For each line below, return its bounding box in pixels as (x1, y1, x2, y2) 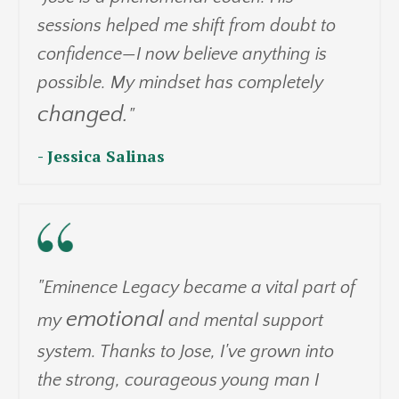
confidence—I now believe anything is (37, 44, 327, 64)
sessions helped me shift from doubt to (37, 15, 336, 36)
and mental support (164, 310, 323, 330)
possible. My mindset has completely (37, 72, 323, 93)
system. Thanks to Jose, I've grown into (37, 341, 334, 362)
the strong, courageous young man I (37, 370, 319, 390)
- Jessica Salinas (37, 144, 169, 167)
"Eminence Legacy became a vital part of (37, 277, 355, 297)
